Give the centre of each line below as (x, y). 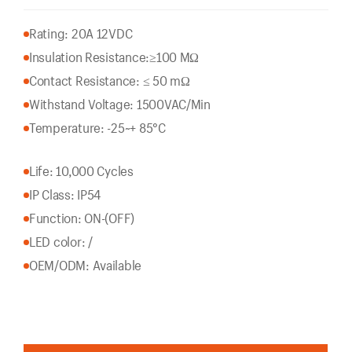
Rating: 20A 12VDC (81, 33)
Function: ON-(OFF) (82, 218)
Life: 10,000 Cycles (81, 171)
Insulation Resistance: (90, 57)
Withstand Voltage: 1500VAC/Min (120, 104)
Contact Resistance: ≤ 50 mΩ (110, 81)
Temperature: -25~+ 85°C (97, 128)
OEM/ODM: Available (86, 265)
